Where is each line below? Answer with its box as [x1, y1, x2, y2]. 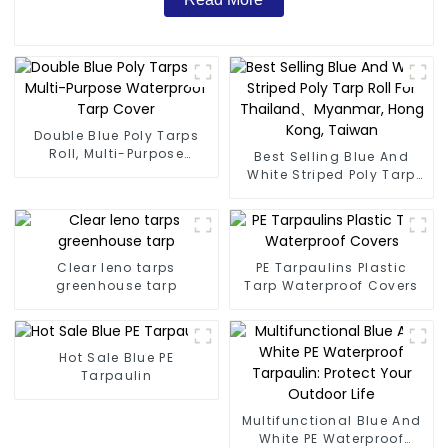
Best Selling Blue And [254, 147, 409, 165]
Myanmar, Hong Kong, [251, 201, 412, 219]
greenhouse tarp [56, 276, 177, 294]
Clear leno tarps [57, 258, 176, 276]
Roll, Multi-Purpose [48, 144, 184, 162]
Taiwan [304, 219, 359, 237]
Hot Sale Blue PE [58, 348, 175, 366]
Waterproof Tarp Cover [33, 162, 200, 180]
